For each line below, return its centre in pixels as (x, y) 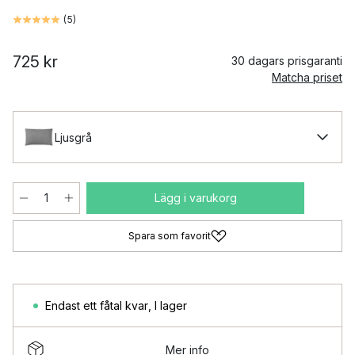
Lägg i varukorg (195, 198)
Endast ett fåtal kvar (97, 305)
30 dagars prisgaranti (287, 61)
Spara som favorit (170, 236)
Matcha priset (307, 77)
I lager (171, 305)
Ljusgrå (73, 137)
